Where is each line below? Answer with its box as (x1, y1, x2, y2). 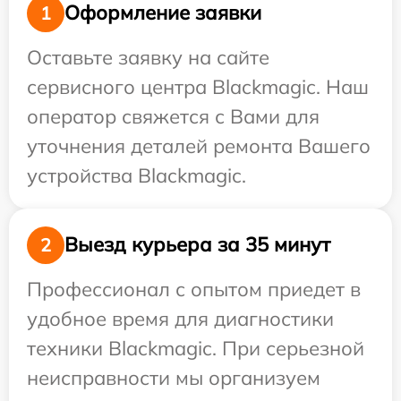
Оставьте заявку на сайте (27, 44, 269, 70)
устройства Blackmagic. (27, 162, 246, 188)
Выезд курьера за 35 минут (64, 232, 330, 258)
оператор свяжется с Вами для (27, 103, 320, 129)
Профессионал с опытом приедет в (27, 276, 361, 302)
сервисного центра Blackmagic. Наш (27, 73, 369, 99)
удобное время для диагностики (27, 305, 334, 331)
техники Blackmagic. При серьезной (27, 335, 364, 361)
